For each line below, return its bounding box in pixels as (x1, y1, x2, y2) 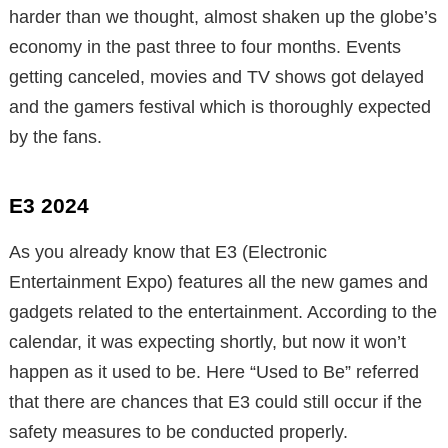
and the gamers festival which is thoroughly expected (9, 96, 431, 117)
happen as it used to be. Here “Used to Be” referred (9, 361, 419, 382)
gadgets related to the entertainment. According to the (9, 301, 437, 322)
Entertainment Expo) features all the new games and (9, 271, 428, 292)
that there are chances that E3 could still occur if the (9, 391, 422, 412)
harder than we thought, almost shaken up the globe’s (9, 6, 437, 27)
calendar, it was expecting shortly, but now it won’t (9, 331, 406, 352)
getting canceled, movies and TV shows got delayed (9, 66, 424, 87)
